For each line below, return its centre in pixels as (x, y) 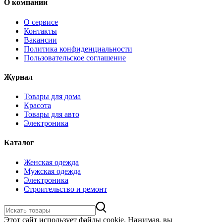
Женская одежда (51, 162)
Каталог (19, 143)
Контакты (40, 31)
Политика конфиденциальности (78, 49)
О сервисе (41, 22)
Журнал (18, 77)
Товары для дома (52, 97)
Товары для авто (52, 114)
